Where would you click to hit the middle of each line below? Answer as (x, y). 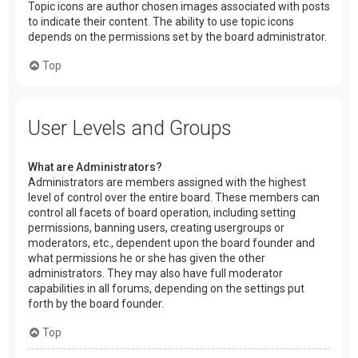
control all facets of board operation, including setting (162, 212)
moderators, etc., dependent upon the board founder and (171, 243)
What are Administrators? (95, 167)
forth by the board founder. (96, 303)
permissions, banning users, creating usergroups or (156, 227)
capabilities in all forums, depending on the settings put (166, 288)
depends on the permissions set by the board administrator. (177, 37)
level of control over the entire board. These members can (174, 197)
